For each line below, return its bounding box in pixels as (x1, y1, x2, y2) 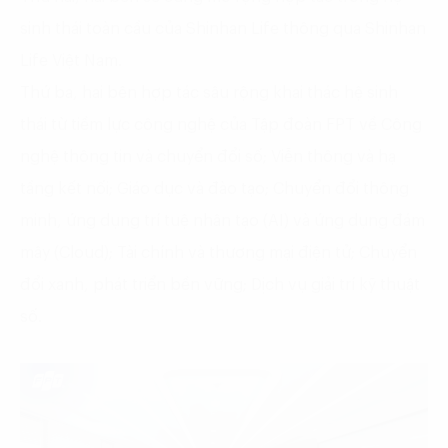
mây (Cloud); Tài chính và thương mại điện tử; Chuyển (20, 245, 417, 262)
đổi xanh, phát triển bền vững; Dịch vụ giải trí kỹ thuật (20, 277, 420, 294)
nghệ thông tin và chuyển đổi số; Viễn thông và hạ (20, 149, 396, 166)
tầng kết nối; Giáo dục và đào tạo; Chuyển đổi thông (20, 181, 409, 198)
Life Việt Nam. (20, 53, 122, 70)
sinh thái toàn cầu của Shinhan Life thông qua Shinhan (20, 21, 426, 38)
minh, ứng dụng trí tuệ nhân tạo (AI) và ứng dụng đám (20, 213, 425, 230)
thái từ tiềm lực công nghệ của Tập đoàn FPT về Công (20, 117, 422, 134)
